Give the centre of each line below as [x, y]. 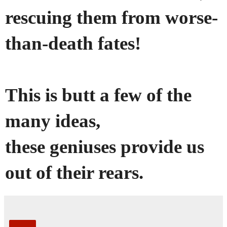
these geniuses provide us [105, 147]
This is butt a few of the [98, 95]
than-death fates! [73, 44]
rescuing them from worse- [111, 18]
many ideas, [53, 121]
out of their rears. [74, 173]
